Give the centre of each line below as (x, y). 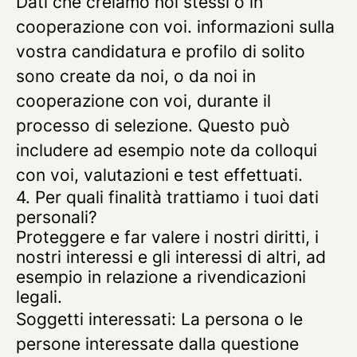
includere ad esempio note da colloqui (167, 150)
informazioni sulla (266, 27)
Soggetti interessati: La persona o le (159, 319)
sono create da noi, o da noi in (136, 76)
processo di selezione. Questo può (153, 126)
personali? (57, 217)
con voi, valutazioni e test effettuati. (159, 175)
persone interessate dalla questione (157, 344)
